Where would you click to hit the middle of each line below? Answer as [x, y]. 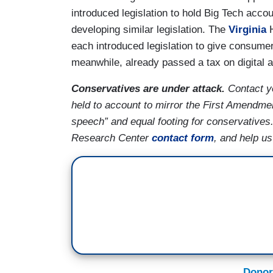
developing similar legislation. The [150, 29]
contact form [183, 138]
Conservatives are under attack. [148, 88]
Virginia [247, 29]
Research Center [112, 138]
